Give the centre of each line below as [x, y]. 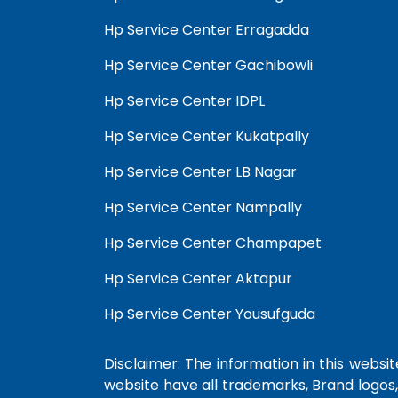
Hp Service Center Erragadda [207, 30]
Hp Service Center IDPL [184, 101]
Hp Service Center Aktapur [198, 279]
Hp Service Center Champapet [213, 243]
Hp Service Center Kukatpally [207, 136]
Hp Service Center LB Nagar [200, 172]
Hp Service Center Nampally [203, 207]
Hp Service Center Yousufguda [210, 314]
